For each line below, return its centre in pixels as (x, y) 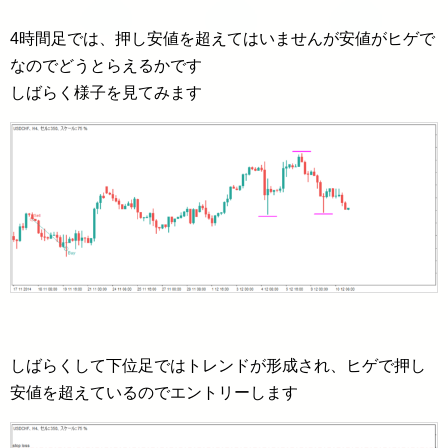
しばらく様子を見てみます (106, 93)
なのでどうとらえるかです (106, 66)
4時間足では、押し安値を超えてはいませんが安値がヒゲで (222, 39)
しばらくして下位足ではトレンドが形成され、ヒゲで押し (218, 365)
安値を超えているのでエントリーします (154, 392)
